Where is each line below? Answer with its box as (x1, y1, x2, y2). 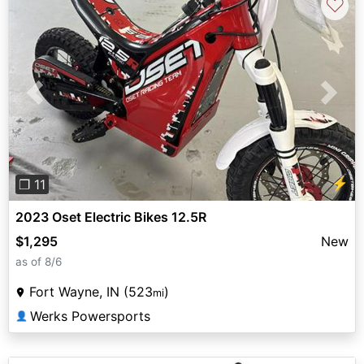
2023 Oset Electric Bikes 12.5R (15, 209, 206, 226)
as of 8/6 (15, 255, 62, 269)
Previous (34, 93, 88, 110)
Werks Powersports (30, 308, 150, 325)
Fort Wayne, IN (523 (29, 284, 153, 301)
